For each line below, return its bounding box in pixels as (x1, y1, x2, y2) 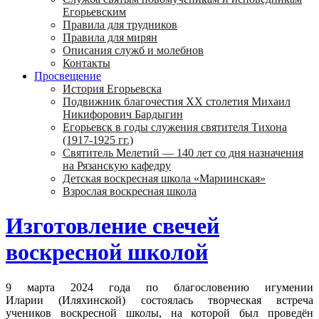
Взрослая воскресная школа (63, 185, 197, 197)
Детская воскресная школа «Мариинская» (63, 172, 266, 184)
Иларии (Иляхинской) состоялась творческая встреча (6, 293, 313, 306)
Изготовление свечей (6, 213, 219, 239)
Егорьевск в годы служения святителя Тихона (63, 121, 287, 133)
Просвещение (34, 70, 101, 82)
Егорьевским (63, 6, 126, 18)
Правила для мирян (63, 31, 157, 43)
